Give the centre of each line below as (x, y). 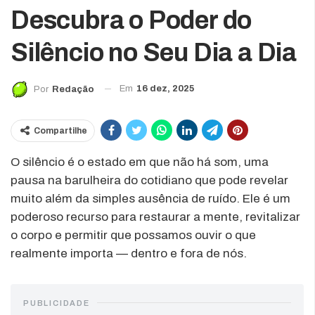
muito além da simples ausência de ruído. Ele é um (150, 198)
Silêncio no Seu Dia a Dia (154, 53)
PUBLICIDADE (57, 303)
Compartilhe (60, 130)
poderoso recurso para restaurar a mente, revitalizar (155, 217)
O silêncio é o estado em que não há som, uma (140, 162)
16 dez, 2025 (165, 89)
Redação (73, 89)
